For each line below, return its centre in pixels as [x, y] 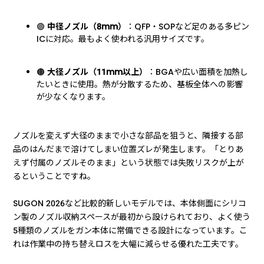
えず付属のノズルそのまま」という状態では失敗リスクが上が [129, 163]
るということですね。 [55, 176]
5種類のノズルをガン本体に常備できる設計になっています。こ [131, 231]
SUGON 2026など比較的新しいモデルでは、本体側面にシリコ [130, 204]
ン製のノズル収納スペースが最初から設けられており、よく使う [132, 217]
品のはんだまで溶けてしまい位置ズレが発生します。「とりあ [128, 149]
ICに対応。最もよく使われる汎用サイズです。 [123, 39]
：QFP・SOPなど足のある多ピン [188, 27]
